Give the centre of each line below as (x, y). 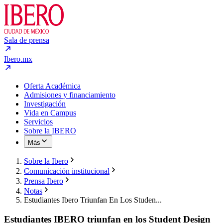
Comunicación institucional (67, 171)
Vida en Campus (50, 113)
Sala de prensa (27, 40)
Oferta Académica (52, 86)
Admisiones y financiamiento (70, 95)
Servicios (38, 122)
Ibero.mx (18, 59)
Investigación (45, 104)
